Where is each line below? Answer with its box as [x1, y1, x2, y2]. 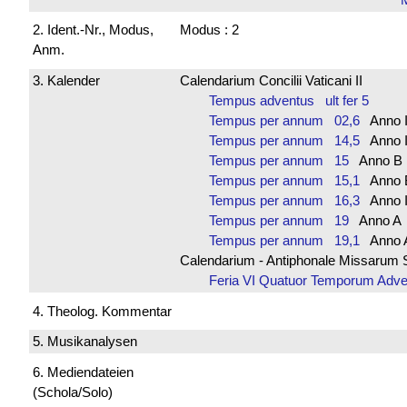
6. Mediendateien [33, 363, 134, 380]
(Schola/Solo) [33, 383, 113, 400]
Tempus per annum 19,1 [208, 232, 360, 248]
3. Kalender [33, 72, 100, 88]
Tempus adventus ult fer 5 [208, 92, 369, 108]
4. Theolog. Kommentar [33, 303, 172, 319]
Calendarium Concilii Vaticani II [179, 72, 362, 88]
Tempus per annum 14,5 [208, 132, 360, 148]
